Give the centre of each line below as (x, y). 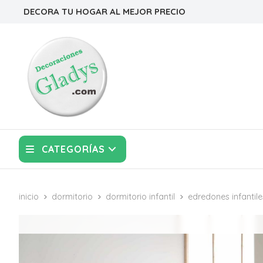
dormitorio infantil (140, 197)
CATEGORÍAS (73, 149)
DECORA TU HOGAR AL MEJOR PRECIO (104, 11)
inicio (29, 197)
